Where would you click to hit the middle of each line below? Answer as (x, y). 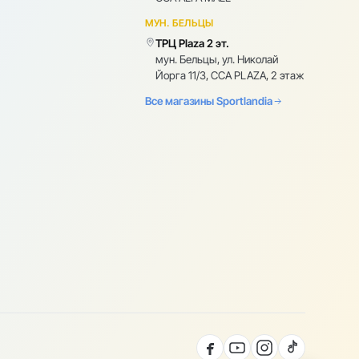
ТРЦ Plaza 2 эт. (193, 44)
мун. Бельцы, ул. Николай (217, 60)
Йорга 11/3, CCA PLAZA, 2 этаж (230, 76)
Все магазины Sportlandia (209, 101)
